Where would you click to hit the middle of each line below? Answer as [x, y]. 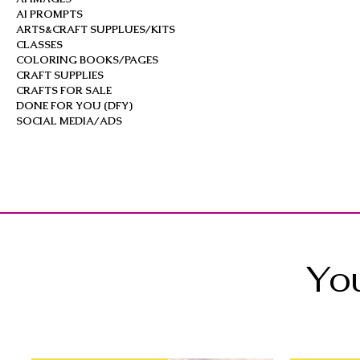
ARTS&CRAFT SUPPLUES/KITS [96, 29]
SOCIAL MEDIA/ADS [69, 121]
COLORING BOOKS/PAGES [87, 59]
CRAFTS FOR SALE [64, 90]
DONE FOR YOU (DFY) [74, 105]
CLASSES [39, 44]
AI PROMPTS [49, 14]
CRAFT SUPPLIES [60, 75]
